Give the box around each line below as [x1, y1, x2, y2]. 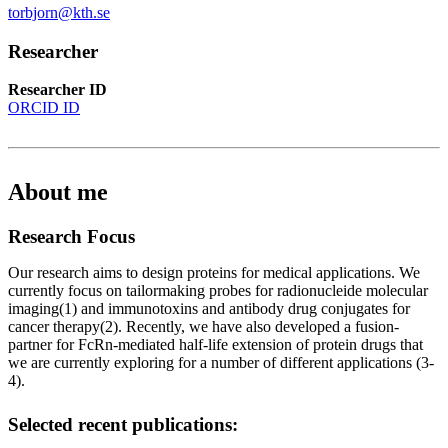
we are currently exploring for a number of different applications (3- [8, 354, 434, 372]
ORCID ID [8, 99, 80, 117]
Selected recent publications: [8, 414, 238, 436]
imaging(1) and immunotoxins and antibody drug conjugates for [8, 300, 410, 318]
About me [8, 179, 108, 206]
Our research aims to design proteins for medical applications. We [8, 264, 420, 282]
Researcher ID [8, 81, 107, 99]
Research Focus [8, 226, 135, 248]
